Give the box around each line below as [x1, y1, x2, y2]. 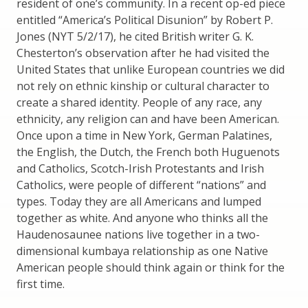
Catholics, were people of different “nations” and [16, 177, 266, 193]
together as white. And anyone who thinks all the [16, 210, 268, 226]
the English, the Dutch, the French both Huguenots [16, 144, 280, 160]
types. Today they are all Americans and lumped [16, 194, 261, 210]
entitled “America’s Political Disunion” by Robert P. [16, 12, 273, 28]
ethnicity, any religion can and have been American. [16, 111, 279, 127]
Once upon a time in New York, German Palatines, [16, 128, 272, 144]
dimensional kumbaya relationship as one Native [16, 243, 268, 259]
